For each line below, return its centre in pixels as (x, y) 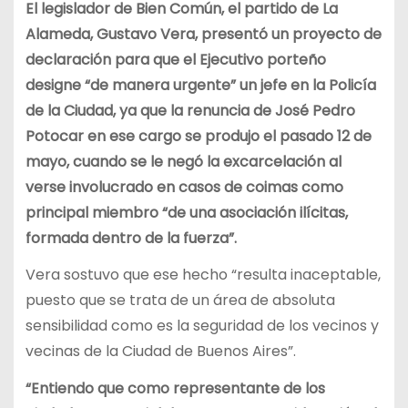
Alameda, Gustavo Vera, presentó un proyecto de (203, 34)
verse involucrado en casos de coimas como (184, 187)
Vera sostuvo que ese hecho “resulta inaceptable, (203, 275)
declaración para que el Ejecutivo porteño (175, 59)
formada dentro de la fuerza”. (131, 238)
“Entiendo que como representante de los (177, 389)
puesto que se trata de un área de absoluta (180, 301)
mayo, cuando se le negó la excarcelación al (183, 161)
